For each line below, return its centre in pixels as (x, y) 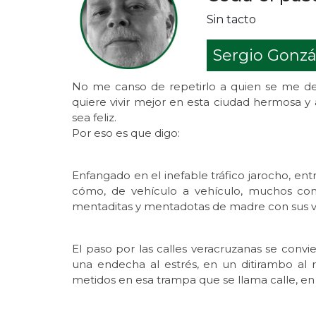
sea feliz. (94, 117)
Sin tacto (232, 19)
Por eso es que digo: (126, 133)
